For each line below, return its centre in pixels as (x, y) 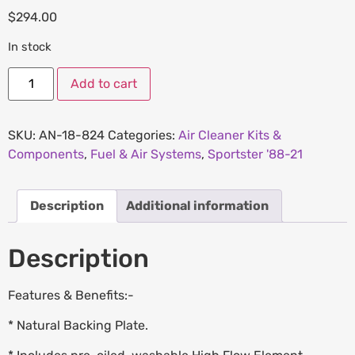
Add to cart (104, 83)
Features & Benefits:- (71, 295)
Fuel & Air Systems (146, 154)
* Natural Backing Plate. (78, 326)
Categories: (143, 135)
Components (46, 154)
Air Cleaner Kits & (230, 135)
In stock (30, 47)
